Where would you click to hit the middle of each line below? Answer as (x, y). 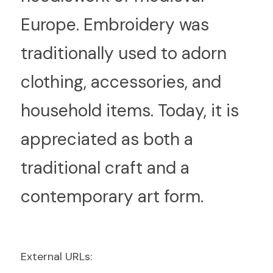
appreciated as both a (107, 139)
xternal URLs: (59, 257)
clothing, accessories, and (121, 82)
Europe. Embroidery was (115, 25)
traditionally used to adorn (124, 53)
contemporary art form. (112, 197)
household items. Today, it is (130, 111)
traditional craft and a (105, 168)
